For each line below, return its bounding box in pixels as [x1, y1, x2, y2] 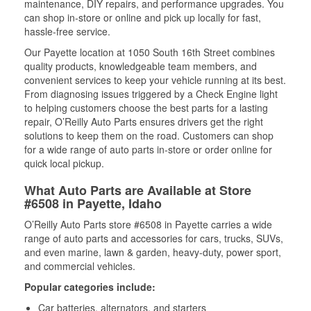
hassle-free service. [24, 24, 110, 38]
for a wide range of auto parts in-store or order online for [24, 142, 272, 156]
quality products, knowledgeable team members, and [24, 59, 257, 73]
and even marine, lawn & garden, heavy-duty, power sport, [24, 245, 281, 259]
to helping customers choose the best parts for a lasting [24, 101, 268, 115]
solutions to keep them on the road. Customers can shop [24, 128, 274, 142]
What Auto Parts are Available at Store [24, 181, 251, 199]
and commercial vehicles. [24, 259, 135, 273]
